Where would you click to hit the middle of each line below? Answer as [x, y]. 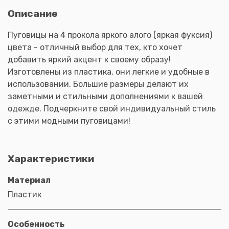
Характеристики [51, 158]
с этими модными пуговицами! [69, 121]
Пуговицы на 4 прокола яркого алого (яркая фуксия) [110, 35]
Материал [29, 180]
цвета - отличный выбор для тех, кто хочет [95, 47]
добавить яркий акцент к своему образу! [89, 59]
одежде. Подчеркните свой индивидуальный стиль [112, 108]
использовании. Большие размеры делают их [98, 84]
